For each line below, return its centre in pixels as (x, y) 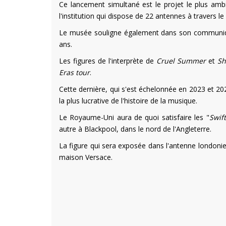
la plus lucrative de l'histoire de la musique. (128, 101)
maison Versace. (86, 157)
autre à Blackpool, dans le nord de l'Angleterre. (135, 129)
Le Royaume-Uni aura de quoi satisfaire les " (134, 118)
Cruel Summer (181, 61)
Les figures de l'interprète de (108, 61)
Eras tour (74, 73)
